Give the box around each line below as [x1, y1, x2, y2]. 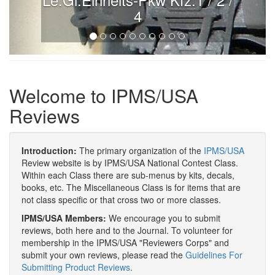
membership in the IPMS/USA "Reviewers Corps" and [21, 236, 229, 249]
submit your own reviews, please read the [21, 249, 185, 261]
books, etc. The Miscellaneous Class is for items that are [21, 181, 241, 193]
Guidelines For [185, 249, 242, 261]
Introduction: [21, 144, 77, 157]
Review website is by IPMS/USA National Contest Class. [21, 157, 238, 169]
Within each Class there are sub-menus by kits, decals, [21, 169, 234, 181]
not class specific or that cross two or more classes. [21, 193, 221, 206]
